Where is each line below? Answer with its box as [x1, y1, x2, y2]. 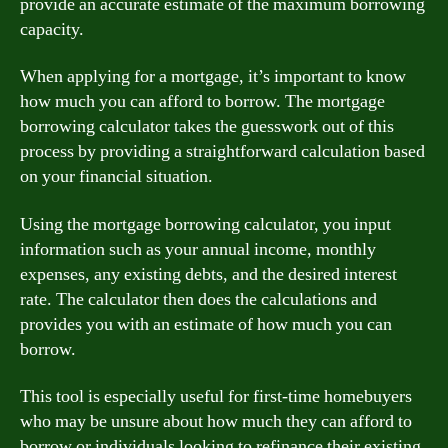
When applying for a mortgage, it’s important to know [20, 65, 406, 88]
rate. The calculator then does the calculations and [20, 287, 377, 311]
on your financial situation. [20, 165, 213, 188]
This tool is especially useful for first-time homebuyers [20, 385, 412, 408]
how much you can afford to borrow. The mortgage [20, 90, 385, 113]
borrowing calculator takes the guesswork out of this [20, 115, 394, 138]
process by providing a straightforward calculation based [20, 140, 425, 163]
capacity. [20, 17, 84, 41]
